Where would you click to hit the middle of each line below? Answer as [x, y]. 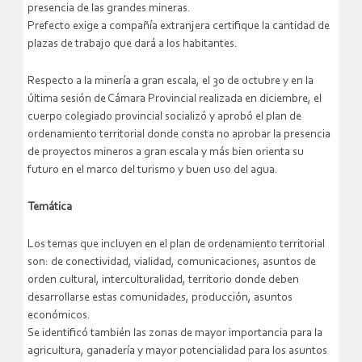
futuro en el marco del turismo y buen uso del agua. [153, 170]
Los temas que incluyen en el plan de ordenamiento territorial [176, 245]
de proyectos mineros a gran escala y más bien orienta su [166, 153]
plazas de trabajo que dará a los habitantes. [133, 44]
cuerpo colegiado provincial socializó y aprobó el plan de [164, 117]
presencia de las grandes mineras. [109, 9]
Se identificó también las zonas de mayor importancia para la [175, 334]
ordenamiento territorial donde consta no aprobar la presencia [179, 135]
